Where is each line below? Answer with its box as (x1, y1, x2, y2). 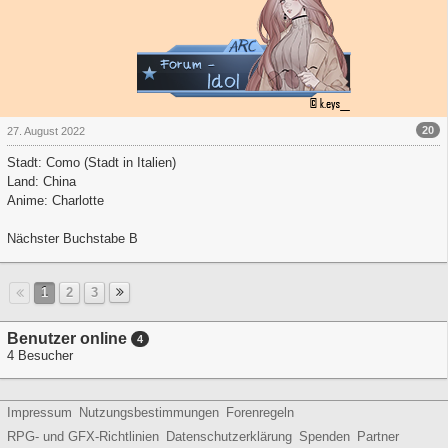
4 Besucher (7, 347, 73, 363)
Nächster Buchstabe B (7, 230, 138, 246)
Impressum (7, 405, 72, 420)
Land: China (7, 173, 76, 189)
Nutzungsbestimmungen (79, 405, 219, 420)
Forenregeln (226, 405, 294, 420)
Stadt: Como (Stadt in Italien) (7, 154, 176, 170)
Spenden (299, 429, 350, 444)
